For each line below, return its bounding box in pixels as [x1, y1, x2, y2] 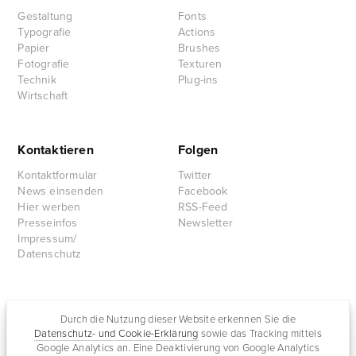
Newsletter [177, 216, 233, 230]
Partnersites [17, 301, 90, 318]
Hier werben [17, 200, 81, 215]
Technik [17, 73, 56, 87]
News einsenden [17, 184, 104, 199]
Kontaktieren [17, 142, 94, 159]
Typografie [17, 25, 72, 40]
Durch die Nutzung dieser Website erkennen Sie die [60, 313, 296, 326]
